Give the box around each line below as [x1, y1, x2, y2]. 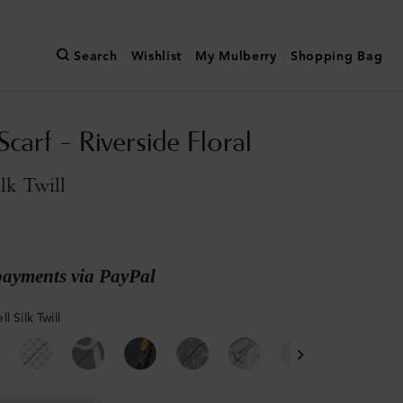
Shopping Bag [290, 49, 383, 65]
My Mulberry [195, 49, 277, 65]
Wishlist [130, 49, 183, 65]
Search [74, 49, 118, 65]
